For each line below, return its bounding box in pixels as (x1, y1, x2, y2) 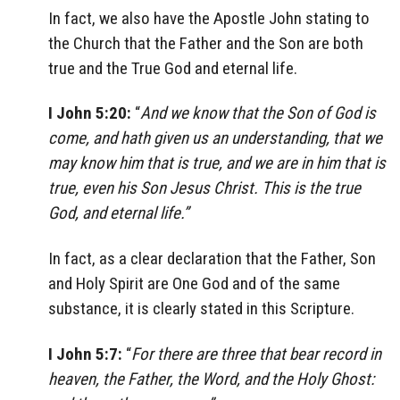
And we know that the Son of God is (140, 103, 376, 124)
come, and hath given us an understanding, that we (48, 128, 382, 149)
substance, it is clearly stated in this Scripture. (48, 298, 354, 320)
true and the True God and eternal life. (48, 57, 297, 79)
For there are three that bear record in (131, 344, 381, 364)
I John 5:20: (48, 103, 135, 124)
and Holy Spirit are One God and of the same (48, 273, 340, 295)
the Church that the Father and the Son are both (48, 32, 363, 54)
